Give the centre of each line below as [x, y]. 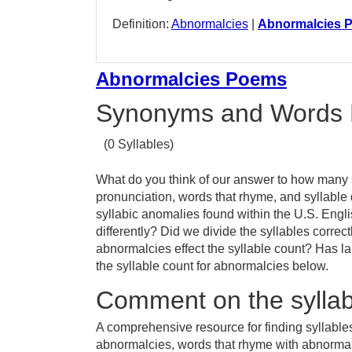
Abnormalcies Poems [191, 79]
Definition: [142, 24]
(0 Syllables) [139, 144]
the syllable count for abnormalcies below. [212, 266]
